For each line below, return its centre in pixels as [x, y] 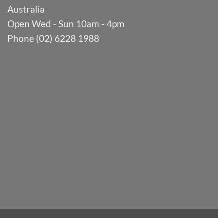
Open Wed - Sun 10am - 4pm [66, 23]
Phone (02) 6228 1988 [53, 38]
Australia [26, 9]
